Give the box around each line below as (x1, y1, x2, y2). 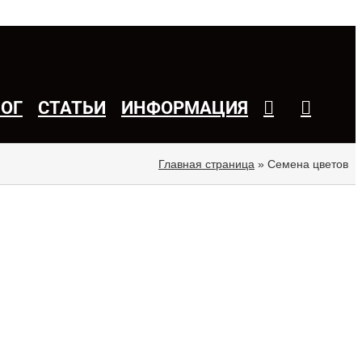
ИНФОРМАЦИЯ (121, 97, 248, 118)
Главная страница (158, 157, 255, 170)
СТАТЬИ (38, 97, 106, 118)
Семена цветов (267, 157, 348, 170)
